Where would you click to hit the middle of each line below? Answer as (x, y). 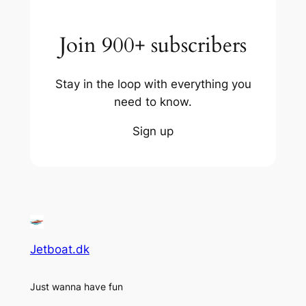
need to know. (153, 102)
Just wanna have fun (76, 287)
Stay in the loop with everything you (153, 84)
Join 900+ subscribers (153, 45)
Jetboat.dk (59, 250)
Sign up (153, 131)
